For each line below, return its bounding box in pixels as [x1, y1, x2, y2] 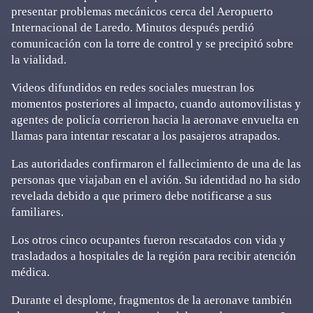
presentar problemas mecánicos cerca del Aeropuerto [11, 4, 273, 18]
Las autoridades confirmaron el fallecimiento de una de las [11, 156, 301, 170]
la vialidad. [11, 52, 66, 66]
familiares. [11, 205, 64, 219]
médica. [11, 265, 50, 279]
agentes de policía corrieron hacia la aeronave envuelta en [11, 112, 299, 126]
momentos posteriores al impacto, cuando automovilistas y [11, 96, 301, 110]
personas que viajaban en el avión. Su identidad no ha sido [11, 173, 300, 187]
